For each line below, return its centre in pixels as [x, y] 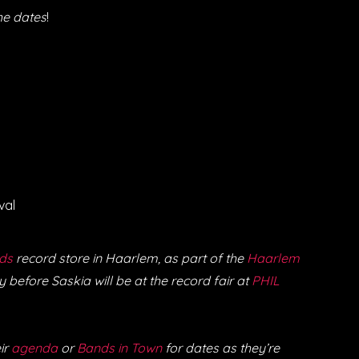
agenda [34, 348]
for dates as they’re [221, 348]
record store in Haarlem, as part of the [130, 258]
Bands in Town [119, 348]
